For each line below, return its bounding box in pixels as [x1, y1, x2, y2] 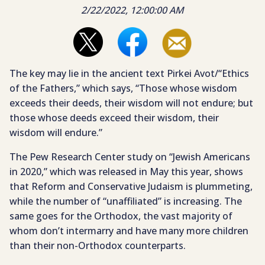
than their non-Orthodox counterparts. [9, 239, 186, 253]
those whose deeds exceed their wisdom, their [9, 111, 219, 125]
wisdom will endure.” [9, 126, 102, 140]
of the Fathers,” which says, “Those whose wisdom [9, 82, 237, 95]
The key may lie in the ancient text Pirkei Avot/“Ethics [9, 67, 249, 80]
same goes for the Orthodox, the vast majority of [9, 209, 232, 223]
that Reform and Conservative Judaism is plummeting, [9, 180, 253, 193]
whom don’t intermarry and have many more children [9, 224, 248, 238]
